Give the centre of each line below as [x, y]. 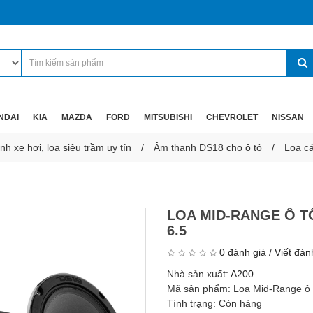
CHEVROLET [232, 117]
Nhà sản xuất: [199, 274]
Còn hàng [240, 303]
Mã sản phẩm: [200, 289]
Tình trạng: [193, 303]
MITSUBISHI [168, 117]
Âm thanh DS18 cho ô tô [208, 147]
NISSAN [288, 117]
